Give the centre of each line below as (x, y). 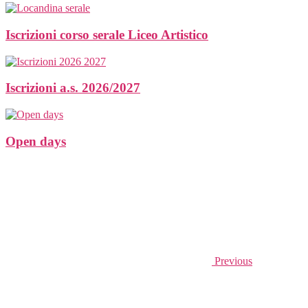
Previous (233, 261)
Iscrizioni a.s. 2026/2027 (73, 88)
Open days (36, 141)
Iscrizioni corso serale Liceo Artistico (107, 34)
